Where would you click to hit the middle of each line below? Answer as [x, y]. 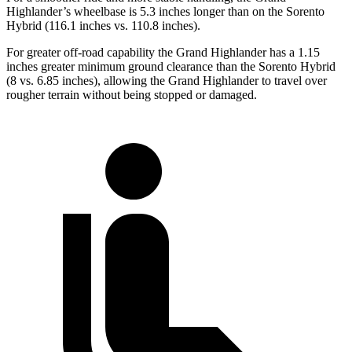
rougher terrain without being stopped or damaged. [132, 95]
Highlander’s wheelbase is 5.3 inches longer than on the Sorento [165, 12]
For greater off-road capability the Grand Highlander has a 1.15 [163, 53]
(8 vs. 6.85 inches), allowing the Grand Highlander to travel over [167, 81]
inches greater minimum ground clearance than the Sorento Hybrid [171, 67]
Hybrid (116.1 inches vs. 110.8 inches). [103, 26]
